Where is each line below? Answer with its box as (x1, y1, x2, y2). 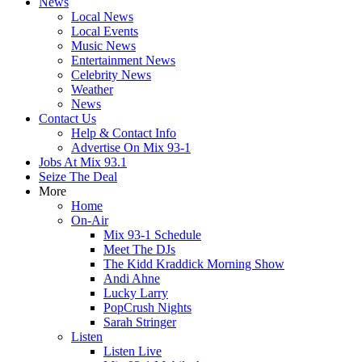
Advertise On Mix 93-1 (71, 141, 191, 154)
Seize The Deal (39, 170, 117, 183)
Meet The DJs (103, 242, 175, 256)
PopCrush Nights (103, 301, 192, 314)
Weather (71, 82, 113, 96)
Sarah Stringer (103, 315, 176, 329)
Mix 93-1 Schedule (103, 228, 201, 242)
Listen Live (103, 344, 162, 358)
